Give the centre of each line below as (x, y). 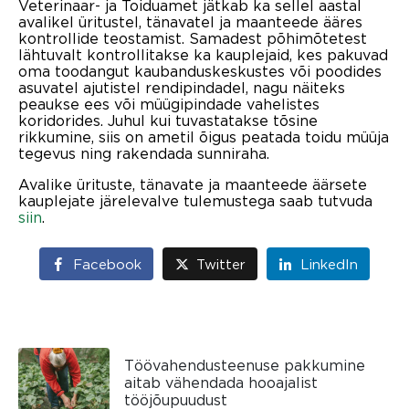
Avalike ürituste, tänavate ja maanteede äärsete (193, 184)
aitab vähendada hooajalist (221, 383)
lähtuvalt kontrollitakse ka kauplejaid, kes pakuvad (203, 54)
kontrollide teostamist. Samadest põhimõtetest (193, 38)
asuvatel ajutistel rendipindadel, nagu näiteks (182, 87)
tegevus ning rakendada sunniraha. (144, 153)
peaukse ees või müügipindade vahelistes (169, 104)
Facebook (108, 264)
